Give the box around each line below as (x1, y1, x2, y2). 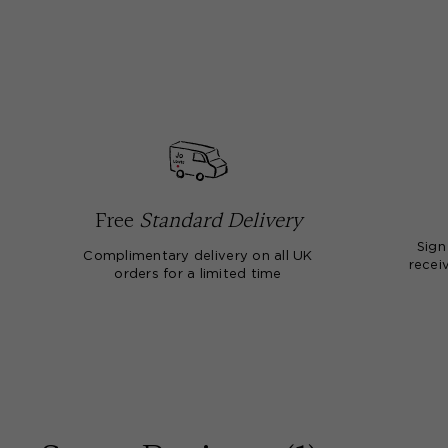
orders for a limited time (114, 268, 282, 281)
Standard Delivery (138, 208, 302, 231)
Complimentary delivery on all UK (83, 250, 313, 263)
